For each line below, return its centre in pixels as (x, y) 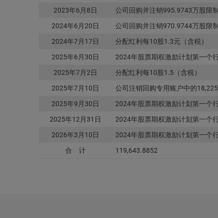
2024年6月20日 (75, 26)
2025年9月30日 (75, 103)
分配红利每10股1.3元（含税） (161, 41)
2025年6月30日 (75, 57)
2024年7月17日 (75, 41)
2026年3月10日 (75, 135)
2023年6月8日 (75, 10)
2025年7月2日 (75, 72)
